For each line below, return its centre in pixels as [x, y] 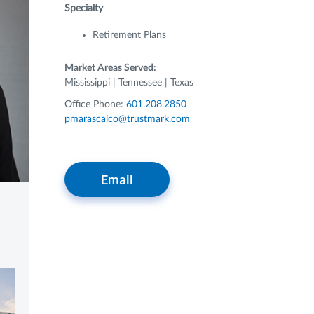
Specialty [83, 8]
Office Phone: [95, 104]
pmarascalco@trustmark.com [127, 119]
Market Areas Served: [110, 68]
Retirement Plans [129, 35]
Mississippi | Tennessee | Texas [129, 83]
